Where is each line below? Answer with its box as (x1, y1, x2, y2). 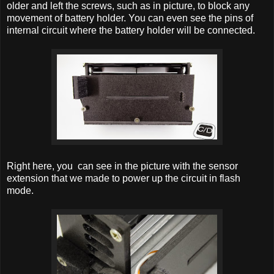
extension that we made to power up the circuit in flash (7, 173, 240, 184)
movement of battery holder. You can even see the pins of (7, 13, 253, 24)
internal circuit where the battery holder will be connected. (7, 25, 255, 36)
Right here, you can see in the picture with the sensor (7, 161, 238, 172)
